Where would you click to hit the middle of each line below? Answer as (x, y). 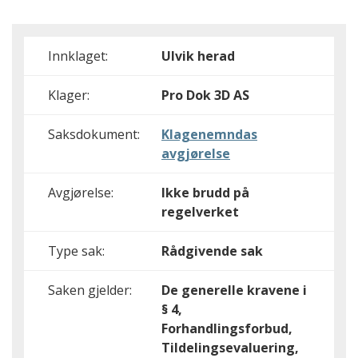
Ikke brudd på (205, 193)
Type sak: (76, 251)
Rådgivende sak (212, 251)
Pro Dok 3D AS (205, 95)
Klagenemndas (209, 134)
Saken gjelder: (90, 290)
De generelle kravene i (234, 290)
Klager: (69, 95)
